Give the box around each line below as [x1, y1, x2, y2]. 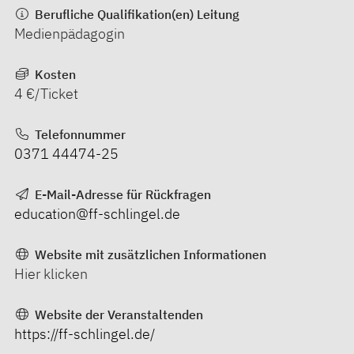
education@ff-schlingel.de [14, 204, 180, 223]
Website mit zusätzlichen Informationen [31, 246, 266, 262]
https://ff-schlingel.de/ [14, 324, 155, 343]
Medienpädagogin [14, 24, 125, 43]
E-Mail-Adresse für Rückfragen [31, 186, 211, 202]
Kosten [31, 66, 76, 82]
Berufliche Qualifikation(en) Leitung [31, 6, 239, 22]
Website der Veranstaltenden [31, 306, 203, 322]
